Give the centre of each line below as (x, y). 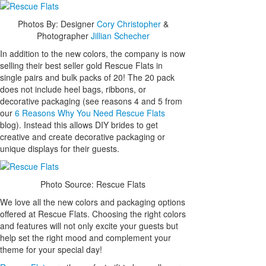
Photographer (64, 35)
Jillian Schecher (120, 35)
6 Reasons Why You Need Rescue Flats (90, 113)
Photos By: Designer (57, 23)
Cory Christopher (129, 23)
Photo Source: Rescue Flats (93, 184)
